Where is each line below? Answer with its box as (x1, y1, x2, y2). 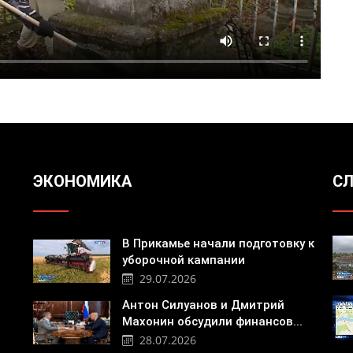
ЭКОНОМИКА (32, 172, 132, 191)
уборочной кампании (121, 253, 245, 268)
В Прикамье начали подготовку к (121, 236, 314, 251)
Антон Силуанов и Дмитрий (121, 297, 284, 312)
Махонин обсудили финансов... (121, 314, 303, 329)
